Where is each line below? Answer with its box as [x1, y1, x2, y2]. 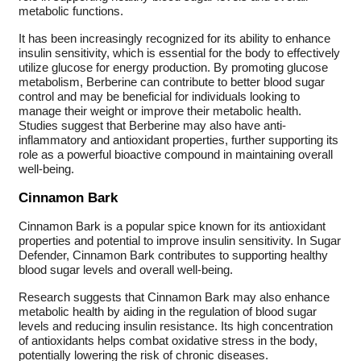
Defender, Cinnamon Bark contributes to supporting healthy [18, 249, 328, 263]
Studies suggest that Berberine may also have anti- [18, 118, 286, 132]
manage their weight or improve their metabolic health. [18, 104, 301, 118]
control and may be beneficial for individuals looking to [18, 89, 300, 103]
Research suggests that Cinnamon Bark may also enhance [18, 291, 330, 305]
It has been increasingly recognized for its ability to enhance [18, 31, 330, 45]
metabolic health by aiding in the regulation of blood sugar [18, 305, 317, 319]
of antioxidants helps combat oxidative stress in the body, [18, 334, 317, 348]
